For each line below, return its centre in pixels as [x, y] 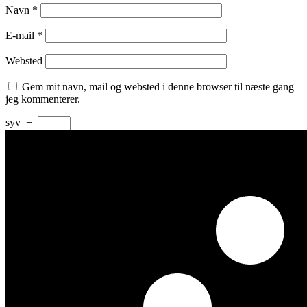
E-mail [21, 36]
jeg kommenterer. [43, 99]
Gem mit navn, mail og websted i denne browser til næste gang [158, 87]
